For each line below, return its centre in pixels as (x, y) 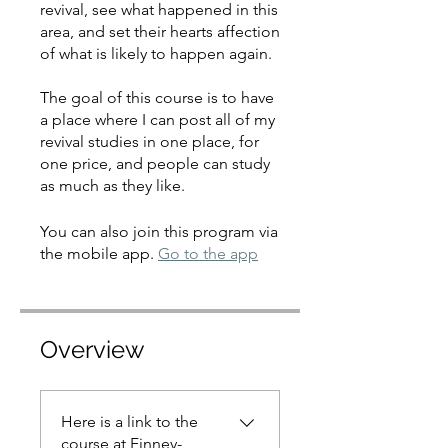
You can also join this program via (159, 231)
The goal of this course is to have (157, 97)
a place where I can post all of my (157, 119)
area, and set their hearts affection (160, 31)
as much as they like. (112, 185)
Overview (92, 349)
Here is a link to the (129, 421)
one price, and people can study (155, 163)
